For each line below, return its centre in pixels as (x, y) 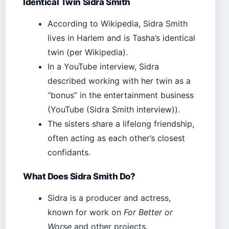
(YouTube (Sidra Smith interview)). (114, 109)
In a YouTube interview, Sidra (103, 66)
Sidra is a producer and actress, (109, 198)
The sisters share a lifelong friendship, (121, 123)
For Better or (148, 212)
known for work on (86, 212)
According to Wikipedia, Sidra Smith (118, 23)
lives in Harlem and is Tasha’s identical (121, 38)
